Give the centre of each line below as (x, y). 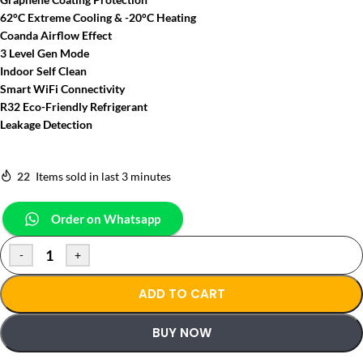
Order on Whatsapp (106, 219)
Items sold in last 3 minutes (103, 176)
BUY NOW (181, 333)
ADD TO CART (181, 294)
